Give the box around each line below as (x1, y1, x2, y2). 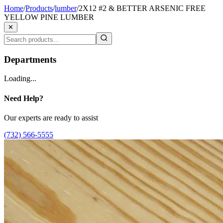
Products (25, 4, 53, 12)
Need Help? (4, 94, 43, 103)
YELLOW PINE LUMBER (4, 13, 94, 21)
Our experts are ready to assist (4, 113, 98, 122)
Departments (4, 54, 56, 65)
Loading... (4, 74, 36, 83)
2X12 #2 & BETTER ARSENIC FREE (79, 4, 206, 12)
